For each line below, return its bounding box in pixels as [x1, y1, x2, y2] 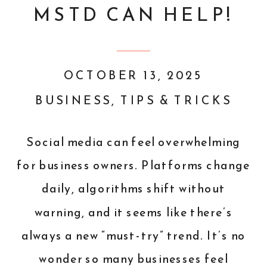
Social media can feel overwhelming [26, 133, 241, 151]
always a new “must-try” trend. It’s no [21, 226, 246, 245]
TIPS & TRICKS [120, 92, 232, 110]
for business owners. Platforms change [17, 157, 250, 175]
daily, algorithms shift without [41, 180, 226, 198]
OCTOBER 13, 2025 [63, 67, 204, 85]
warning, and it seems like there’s [34, 203, 233, 221]
